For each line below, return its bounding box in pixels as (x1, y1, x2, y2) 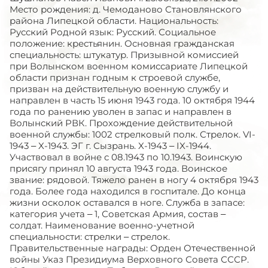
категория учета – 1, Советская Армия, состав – (10, 208, 226, 220)
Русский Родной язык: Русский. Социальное (10, 26, 216, 38)
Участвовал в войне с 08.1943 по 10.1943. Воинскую (10, 151, 242, 163)
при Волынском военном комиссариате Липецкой (10, 60, 248, 72)
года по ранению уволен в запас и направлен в (10, 105, 232, 117)
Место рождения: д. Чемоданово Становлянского (10, 3, 242, 15)
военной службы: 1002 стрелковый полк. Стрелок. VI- (10, 128, 255, 140)
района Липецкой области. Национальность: (10, 14, 218, 26)
